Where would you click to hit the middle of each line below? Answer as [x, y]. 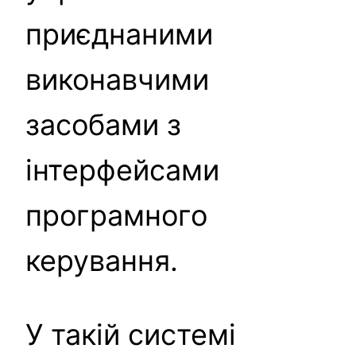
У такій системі [131, 334]
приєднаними [119, 34]
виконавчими [117, 79]
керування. [102, 260]
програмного [116, 215]
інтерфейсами [122, 170]
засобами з [103, 124]
